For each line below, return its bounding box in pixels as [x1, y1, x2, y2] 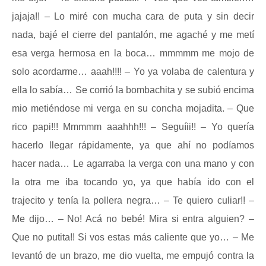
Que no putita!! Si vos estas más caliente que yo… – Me [12, 232, 254, 242]
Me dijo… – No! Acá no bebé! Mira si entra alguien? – [12, 214, 254, 224]
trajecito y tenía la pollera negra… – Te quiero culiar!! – [12, 195, 254, 205]
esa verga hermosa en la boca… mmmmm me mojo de [12, 48, 254, 58]
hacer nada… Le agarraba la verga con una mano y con [12, 159, 254, 169]
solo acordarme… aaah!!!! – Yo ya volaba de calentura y [12, 66, 254, 77]
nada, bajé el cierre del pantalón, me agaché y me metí [12, 30, 254, 40]
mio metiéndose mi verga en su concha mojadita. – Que [12, 103, 254, 113]
